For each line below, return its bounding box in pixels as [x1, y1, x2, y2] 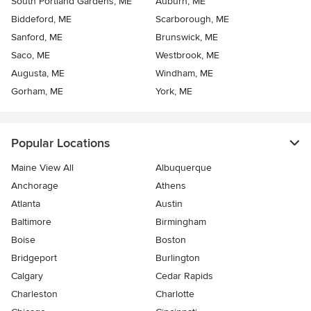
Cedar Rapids [155, 269, 213, 282]
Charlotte [155, 287, 194, 300]
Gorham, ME [11, 85, 63, 97]
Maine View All [11, 161, 74, 174]
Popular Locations [11, 135, 110, 151]
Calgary [11, 269, 43, 282]
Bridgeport [11, 251, 57, 264]
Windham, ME [155, 67, 213, 79]
